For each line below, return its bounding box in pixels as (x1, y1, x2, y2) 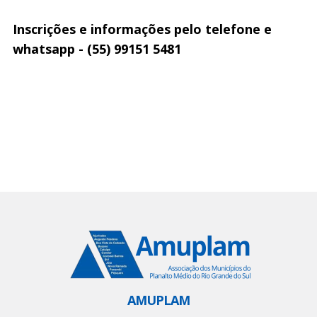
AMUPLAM (127, 291, 190, 309)
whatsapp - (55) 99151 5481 (12, 40, 181, 57)
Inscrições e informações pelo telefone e (12, 20, 272, 38)
